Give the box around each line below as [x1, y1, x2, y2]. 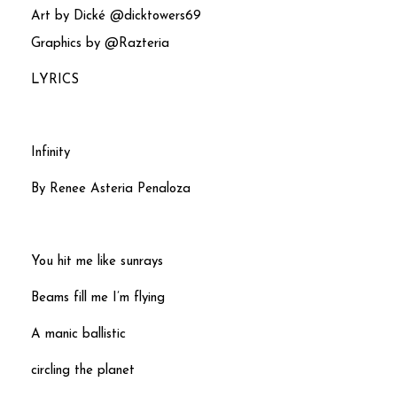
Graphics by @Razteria [31, 36, 169, 51]
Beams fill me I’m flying [31, 291, 165, 305]
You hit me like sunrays [31, 254, 163, 269]
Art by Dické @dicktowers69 [31, 9, 201, 23]
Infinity [31, 145, 70, 160]
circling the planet [31, 364, 135, 378]
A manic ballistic [31, 328, 126, 341]
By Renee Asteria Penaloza [31, 182, 191, 196]
